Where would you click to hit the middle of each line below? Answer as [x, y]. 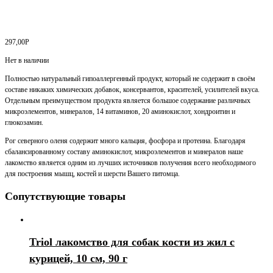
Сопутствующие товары [65, 197]
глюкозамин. [24, 123]
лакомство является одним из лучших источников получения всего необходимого [130, 163]
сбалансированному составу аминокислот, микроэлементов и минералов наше [124, 152]
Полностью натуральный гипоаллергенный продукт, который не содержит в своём [130, 79]
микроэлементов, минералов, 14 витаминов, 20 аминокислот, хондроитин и [120, 112]
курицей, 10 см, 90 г [78, 258]
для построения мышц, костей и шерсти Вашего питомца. [92, 174]
